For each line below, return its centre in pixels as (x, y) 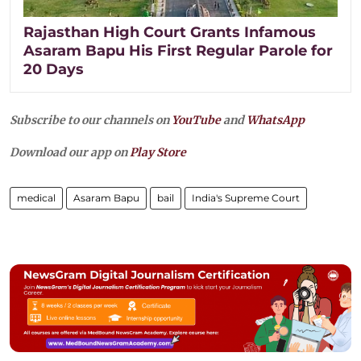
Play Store (158, 152)
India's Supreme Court (246, 197)
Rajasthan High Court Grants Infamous (170, 32)
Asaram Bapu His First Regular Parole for (178, 50)
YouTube (196, 120)
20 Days (54, 69)
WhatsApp (276, 120)
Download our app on (70, 152)
